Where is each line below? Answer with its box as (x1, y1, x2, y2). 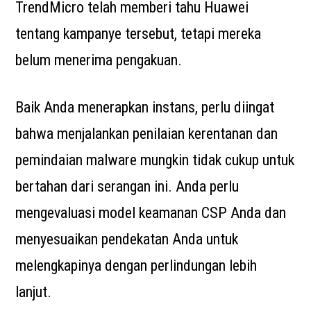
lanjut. (15, 283, 52, 301)
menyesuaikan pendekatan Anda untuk (15, 230, 239, 248)
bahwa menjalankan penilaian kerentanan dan (15, 125, 278, 142)
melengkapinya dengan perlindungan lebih (15, 257, 258, 274)
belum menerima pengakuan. (15, 51, 183, 69)
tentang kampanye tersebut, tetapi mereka (15, 25, 262, 42)
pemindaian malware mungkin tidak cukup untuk (15, 151, 295, 169)
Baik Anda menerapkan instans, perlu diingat (15, 99, 275, 116)
